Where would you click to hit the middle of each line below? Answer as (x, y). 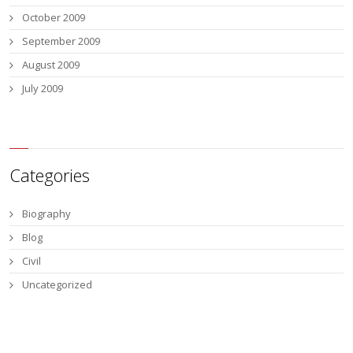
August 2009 (51, 65)
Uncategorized (58, 284)
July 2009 (43, 88)
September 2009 (61, 41)
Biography (47, 213)
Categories (50, 175)
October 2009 (54, 17)
